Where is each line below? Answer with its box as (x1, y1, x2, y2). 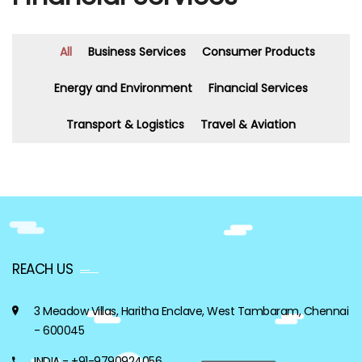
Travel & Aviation (200, 116, 296, 133)
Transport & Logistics (66, 116, 184, 133)
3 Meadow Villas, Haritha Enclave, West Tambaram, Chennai (34, 303, 348, 319)
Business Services (87, 44, 186, 60)
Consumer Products (201, 44, 315, 60)
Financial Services (208, 80, 308, 96)
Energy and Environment (54, 80, 192, 96)
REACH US (12, 259, 73, 279)
